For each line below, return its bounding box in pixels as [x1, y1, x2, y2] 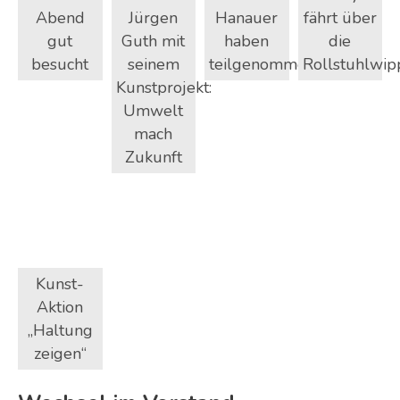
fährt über [303, 7, 377, 29]
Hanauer [215, 7, 279, 29]
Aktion [37, 296, 84, 318]
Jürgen [129, 7, 179, 29]
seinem [127, 54, 179, 75]
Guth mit [121, 30, 186, 52]
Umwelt [123, 100, 184, 121]
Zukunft [124, 146, 182, 168]
